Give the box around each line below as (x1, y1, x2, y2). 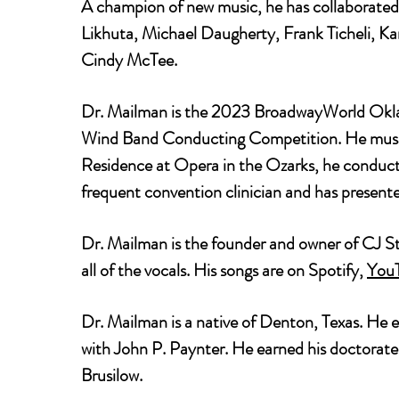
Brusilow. (81, 362, 142, 388)
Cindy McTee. (81, 47, 177, 73)
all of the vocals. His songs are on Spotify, (81, 257, 367, 283)
